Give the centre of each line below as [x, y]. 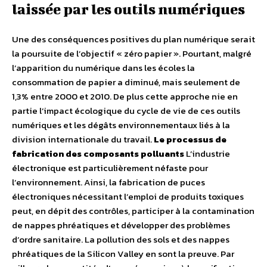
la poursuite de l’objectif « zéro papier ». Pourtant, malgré [132, 53]
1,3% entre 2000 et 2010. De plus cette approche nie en [125, 96]
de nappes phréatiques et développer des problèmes [121, 225]
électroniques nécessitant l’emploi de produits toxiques [128, 196]
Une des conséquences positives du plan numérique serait [133, 39]
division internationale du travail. [83, 139]
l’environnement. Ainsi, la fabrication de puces [108, 182]
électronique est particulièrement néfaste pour [110, 168]
